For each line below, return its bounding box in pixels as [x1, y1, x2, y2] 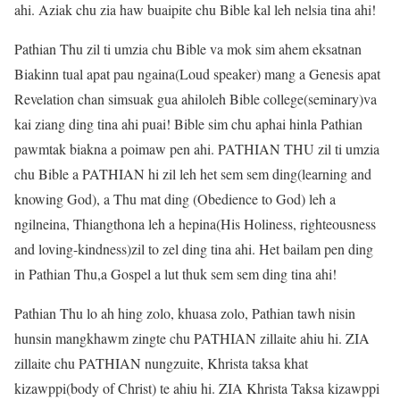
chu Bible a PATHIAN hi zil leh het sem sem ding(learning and [14, 164, 371, 184]
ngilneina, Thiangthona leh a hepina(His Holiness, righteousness [14, 214, 376, 234]
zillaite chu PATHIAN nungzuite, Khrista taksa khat [14, 354, 308, 373]
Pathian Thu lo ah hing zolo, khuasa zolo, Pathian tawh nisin [14, 304, 355, 323]
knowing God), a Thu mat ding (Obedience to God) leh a [14, 189, 336, 209]
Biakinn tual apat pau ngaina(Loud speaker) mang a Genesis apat [14, 64, 380, 84]
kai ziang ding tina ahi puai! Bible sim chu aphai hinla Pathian [14, 114, 362, 134]
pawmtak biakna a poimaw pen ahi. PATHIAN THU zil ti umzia [14, 139, 379, 159]
